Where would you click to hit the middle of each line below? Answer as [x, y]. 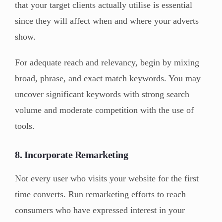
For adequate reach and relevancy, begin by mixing [107, 63]
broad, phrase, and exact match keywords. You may [108, 79]
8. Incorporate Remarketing [71, 155]
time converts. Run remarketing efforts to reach [100, 194]
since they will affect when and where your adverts [107, 21]
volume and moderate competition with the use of [104, 110]
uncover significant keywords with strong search [102, 94]
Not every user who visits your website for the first [107, 179]
